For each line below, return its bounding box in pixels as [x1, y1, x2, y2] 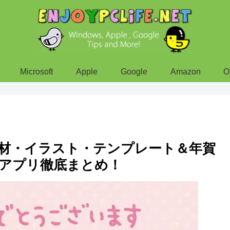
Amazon [170, 67, 201, 76]
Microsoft [20, 67, 53, 76]
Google [120, 67, 147, 76]
